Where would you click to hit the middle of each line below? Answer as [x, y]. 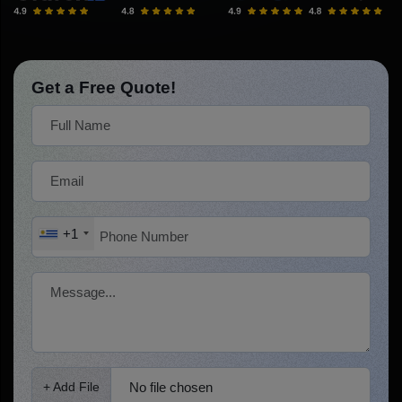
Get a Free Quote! [104, 87]
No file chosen [171, 387]
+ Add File [71, 387]
